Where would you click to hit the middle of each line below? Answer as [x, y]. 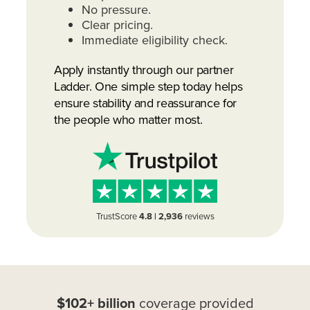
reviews [198, 217]
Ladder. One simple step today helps [148, 86]
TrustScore [117, 217]
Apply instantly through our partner [144, 70]
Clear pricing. [117, 25]
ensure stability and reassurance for [145, 103]
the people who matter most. [128, 119]
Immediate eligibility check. [154, 40]
